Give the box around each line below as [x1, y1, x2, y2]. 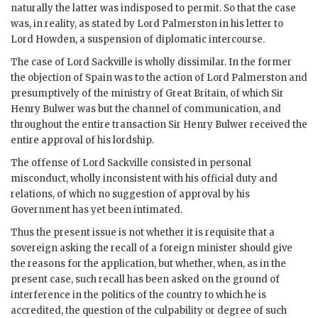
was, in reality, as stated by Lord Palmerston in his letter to [11, 18, 283, 31]
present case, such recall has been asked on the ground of [11, 273, 280, 286]
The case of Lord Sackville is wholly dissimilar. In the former [11, 56, 292, 69]
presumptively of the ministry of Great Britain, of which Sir [11, 87, 284, 100]
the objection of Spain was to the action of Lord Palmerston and [11, 72, 307, 84]
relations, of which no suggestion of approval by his [11, 188, 250, 201]
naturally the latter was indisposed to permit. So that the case [11, 2, 296, 15]
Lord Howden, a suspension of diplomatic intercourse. [11, 33, 265, 46]
